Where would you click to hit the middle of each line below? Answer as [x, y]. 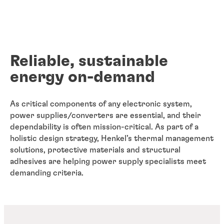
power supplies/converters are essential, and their [105, 115]
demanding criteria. [47, 173]
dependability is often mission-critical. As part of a [104, 127]
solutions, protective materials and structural [95, 150]
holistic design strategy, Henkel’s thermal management [112, 138]
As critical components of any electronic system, [101, 104]
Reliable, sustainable [89, 61]
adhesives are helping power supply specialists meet [108, 161]
